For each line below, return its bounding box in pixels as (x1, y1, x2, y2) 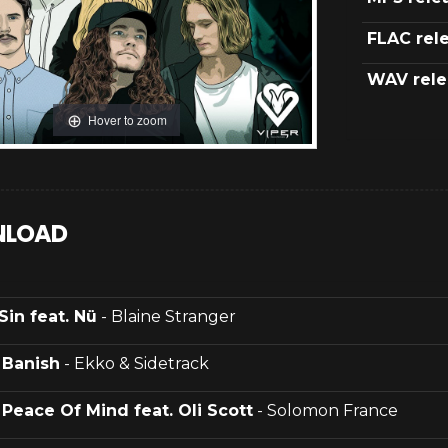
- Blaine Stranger (97, 307, 236, 327)
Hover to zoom (87, 110, 167, 128)
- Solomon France (253, 401, 398, 421)
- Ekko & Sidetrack (60, 354, 209, 374)
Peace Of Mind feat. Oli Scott (2, 401, 253, 421)
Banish (2, 354, 60, 374)
